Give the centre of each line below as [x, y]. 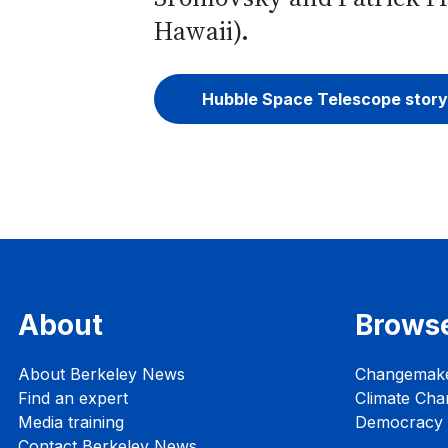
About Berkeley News [101, 374]
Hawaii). [201, 31]
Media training [71, 422]
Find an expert [73, 398]
